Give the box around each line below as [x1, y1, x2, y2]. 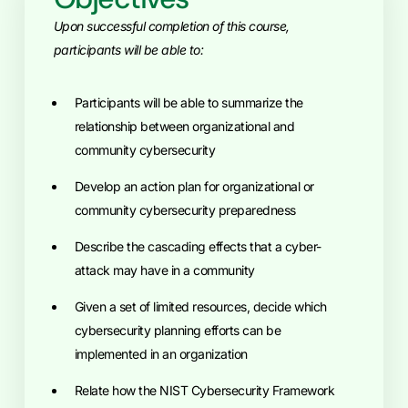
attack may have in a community [74, 262, 255, 278]
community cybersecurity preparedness [74, 202, 296, 218]
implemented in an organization [74, 346, 248, 362]
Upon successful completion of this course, [53, 18, 290, 34]
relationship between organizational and [74, 118, 295, 134]
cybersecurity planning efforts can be [74, 322, 281, 338]
